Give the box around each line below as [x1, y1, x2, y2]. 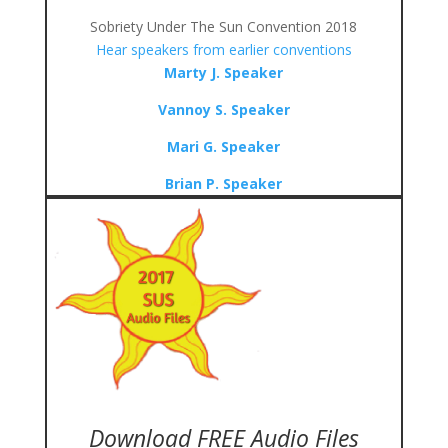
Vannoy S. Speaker [157, 100, 290, 119]
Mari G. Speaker [167, 137, 281, 156]
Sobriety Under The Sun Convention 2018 [90, 17, 358, 36]
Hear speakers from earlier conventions [95, 40, 352, 59]
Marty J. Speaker [164, 63, 284, 82]
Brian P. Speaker [165, 174, 283, 193]
